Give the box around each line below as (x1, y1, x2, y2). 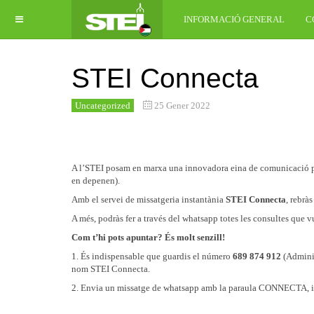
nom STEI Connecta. (71, 264, 150, 274)
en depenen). (71, 175, 120, 186)
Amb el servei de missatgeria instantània (71, 194, 226, 205)
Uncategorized (75, 100, 130, 111)
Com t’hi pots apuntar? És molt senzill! (71, 232, 225, 243)
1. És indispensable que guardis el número (71, 251, 233, 261)
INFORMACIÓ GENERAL (184, 14, 285, 25)
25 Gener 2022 (154, 100, 210, 111)
